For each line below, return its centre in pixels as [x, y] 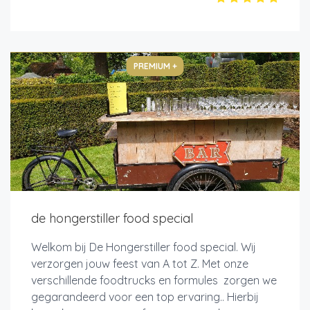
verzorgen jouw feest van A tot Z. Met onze [140, 263]
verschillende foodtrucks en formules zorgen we [154, 280]
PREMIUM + [155, 66]
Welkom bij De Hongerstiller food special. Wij [144, 247]
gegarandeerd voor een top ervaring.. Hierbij [145, 297]
